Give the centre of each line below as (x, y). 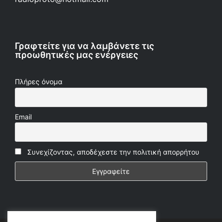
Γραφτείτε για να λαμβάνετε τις (84, 46)
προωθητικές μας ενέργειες (77, 55)
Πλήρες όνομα (39, 82)
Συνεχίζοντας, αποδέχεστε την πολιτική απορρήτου (113, 152)
